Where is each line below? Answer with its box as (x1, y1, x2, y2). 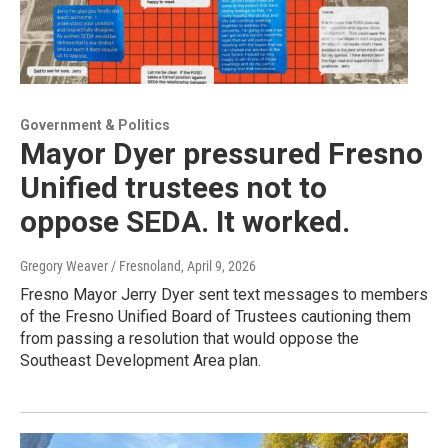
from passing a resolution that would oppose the (20, 329, 359, 349)
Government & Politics (20, 117, 170, 134)
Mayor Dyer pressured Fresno (20, 136, 423, 172)
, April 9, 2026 (181, 258, 256, 275)
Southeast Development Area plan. (20, 351, 261, 371)
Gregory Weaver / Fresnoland (20, 258, 181, 275)
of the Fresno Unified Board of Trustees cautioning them (20, 307, 411, 327)
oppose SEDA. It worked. (20, 204, 350, 240)
